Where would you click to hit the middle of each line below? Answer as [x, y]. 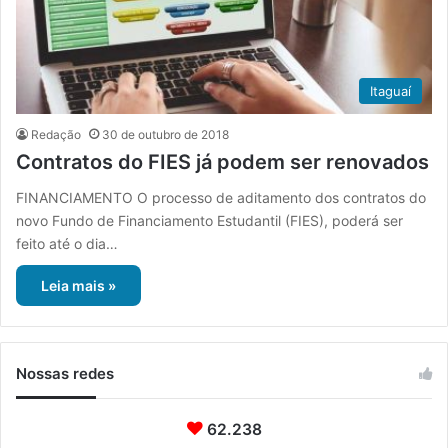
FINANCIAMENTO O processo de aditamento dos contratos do [221, 197]
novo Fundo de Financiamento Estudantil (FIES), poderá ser [209, 220]
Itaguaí [390, 90]
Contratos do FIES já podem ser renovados [222, 161]
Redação [56, 134]
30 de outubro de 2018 [165, 134]
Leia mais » [78, 285]
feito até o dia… [67, 243]
